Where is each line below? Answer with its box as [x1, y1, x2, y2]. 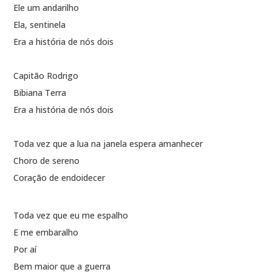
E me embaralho [13, 226, 79, 239]
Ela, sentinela [13, 19, 66, 31]
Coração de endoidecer [13, 172, 106, 184]
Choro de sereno [13, 155, 80, 167]
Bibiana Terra [13, 87, 67, 99]
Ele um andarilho [13, 2, 80, 14]
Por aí [13, 243, 37, 256]
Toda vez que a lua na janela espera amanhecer [13, 138, 203, 150]
